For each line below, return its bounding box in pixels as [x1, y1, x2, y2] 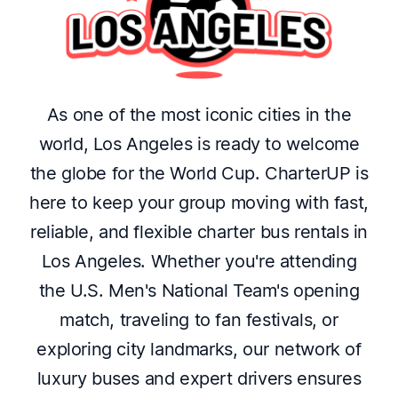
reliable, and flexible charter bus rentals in [29, 221, 369, 243]
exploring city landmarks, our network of [36, 338, 362, 361]
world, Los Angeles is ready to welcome [38, 133, 360, 155]
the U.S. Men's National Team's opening [38, 280, 360, 302]
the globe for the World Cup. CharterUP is [29, 163, 369, 185]
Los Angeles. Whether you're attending [41, 251, 357, 273]
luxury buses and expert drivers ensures [36, 368, 362, 390]
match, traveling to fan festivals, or [60, 309, 338, 331]
